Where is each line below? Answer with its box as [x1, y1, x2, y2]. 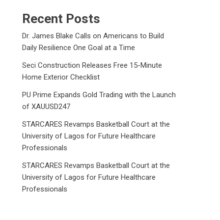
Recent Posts [22, 11, 101, 26]
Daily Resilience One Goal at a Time [22, 43, 136, 52]
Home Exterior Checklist [22, 73, 100, 82]
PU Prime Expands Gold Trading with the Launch [22, 90, 176, 99]
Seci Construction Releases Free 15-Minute [22, 61, 163, 70]
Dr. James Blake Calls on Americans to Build [22, 31, 165, 40]
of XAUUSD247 [22, 102, 71, 111]
